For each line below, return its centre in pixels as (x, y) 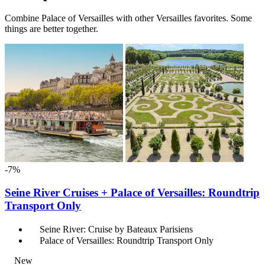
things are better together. (51, 29)
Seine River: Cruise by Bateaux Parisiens (116, 229)
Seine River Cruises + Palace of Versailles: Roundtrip (132, 193)
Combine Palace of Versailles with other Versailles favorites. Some (128, 18)
